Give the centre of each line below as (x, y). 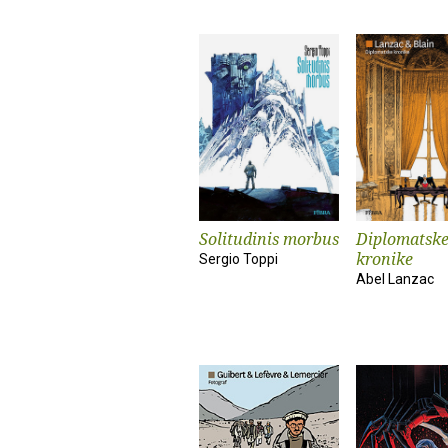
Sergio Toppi (238, 259)
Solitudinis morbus (269, 239)
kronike (384, 259)
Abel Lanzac (395, 279)
